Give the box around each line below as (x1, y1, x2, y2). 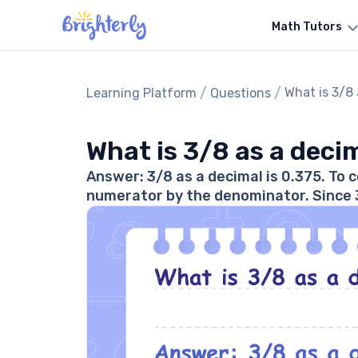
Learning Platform (86, 86, 197, 101)
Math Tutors (271, 19, 342, 34)
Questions (210, 86, 271, 101)
